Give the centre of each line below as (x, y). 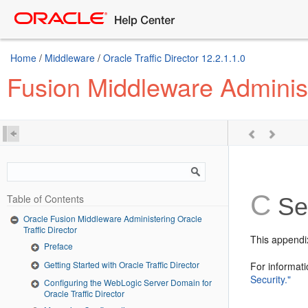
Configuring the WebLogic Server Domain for (128, 283)
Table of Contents (45, 199)
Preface (58, 245)
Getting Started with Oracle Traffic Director (122, 264)
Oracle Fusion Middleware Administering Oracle (113, 218)
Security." (271, 279)
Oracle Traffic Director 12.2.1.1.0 (174, 58)
